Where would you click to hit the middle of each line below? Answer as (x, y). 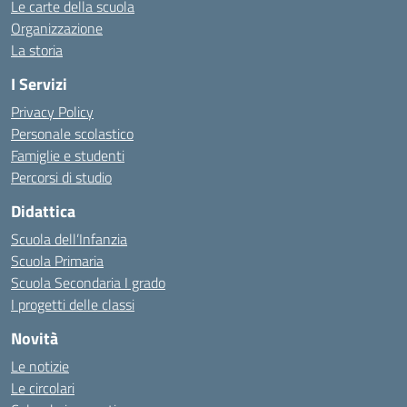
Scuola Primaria (57, 261)
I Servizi (39, 84)
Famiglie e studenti (68, 155)
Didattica (43, 211)
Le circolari (43, 388)
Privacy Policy (52, 112)
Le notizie (40, 366)
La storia (37, 50)
